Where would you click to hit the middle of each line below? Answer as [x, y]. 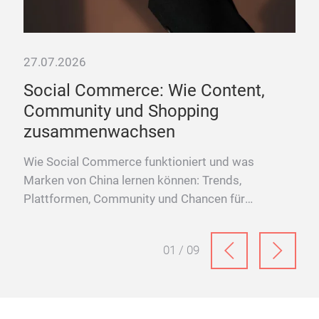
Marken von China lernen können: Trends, [132, 180]
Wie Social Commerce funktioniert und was [139, 162]
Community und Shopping [121, 111]
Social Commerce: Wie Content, [144, 90]
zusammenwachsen [99, 131]
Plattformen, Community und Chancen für [134, 199]
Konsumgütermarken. [82, 217]
